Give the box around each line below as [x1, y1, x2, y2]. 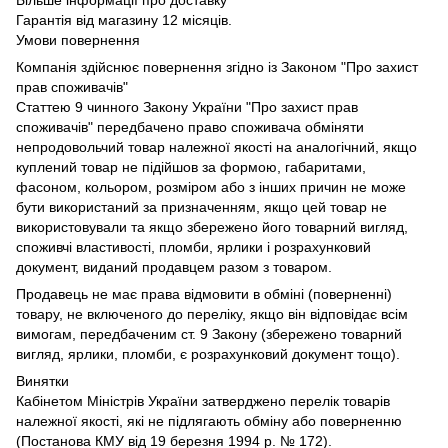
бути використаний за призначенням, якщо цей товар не [16, 198, 387, 215]
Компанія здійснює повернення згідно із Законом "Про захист [16, 58, 418, 75]
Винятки [16, 372, 69, 389]
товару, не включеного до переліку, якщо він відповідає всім [16, 305, 408, 322]
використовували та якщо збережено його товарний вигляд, [16, 218, 408, 235]
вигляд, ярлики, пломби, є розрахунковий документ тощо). [16, 345, 400, 362]
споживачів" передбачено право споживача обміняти [16, 118, 364, 135]
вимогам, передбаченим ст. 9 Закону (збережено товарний [16, 325, 402, 342]
